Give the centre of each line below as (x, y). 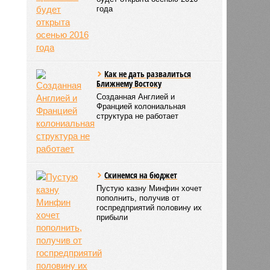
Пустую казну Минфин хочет (149, 188)
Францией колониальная (141, 106)
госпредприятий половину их (149, 207)
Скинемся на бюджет (141, 175)
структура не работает (138, 116)
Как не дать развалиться (148, 74)
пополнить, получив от (138, 198)
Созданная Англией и (136, 96)
